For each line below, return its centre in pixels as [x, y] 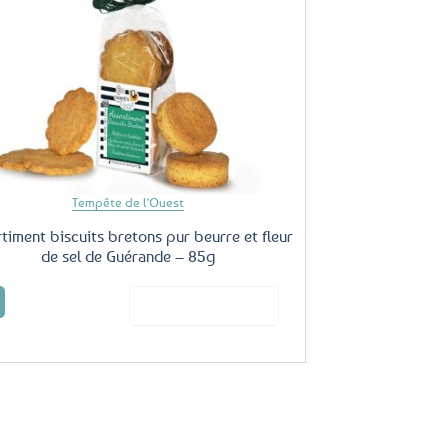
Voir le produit [224, 304]
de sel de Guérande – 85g [127, 256]
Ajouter [265, 19]
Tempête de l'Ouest [127, 202]
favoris [264, 45]
